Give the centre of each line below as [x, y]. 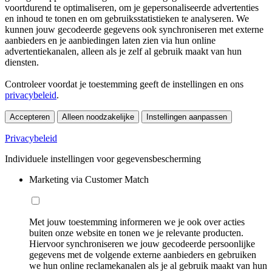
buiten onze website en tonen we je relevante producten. [136, 233]
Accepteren [30, 117]
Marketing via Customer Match [89, 179]
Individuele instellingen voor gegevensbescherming [103, 158]
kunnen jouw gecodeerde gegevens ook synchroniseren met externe [134, 29]
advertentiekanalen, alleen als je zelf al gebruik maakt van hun [123, 51]
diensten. [22, 62]
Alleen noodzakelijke [98, 117]
